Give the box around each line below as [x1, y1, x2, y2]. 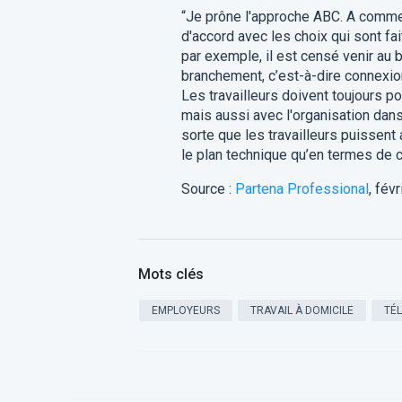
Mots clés [137, 266, 204, 283]
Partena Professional [234, 180, 369, 197]
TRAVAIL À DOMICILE [249, 304, 354, 317]
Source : [180, 180, 235, 197]
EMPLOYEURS [151, 304, 220, 317]
